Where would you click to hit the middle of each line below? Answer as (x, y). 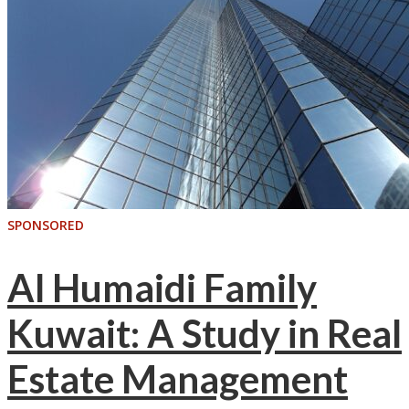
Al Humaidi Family (162, 288)
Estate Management (178, 379)
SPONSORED (46, 225)
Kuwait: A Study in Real (204, 334)
